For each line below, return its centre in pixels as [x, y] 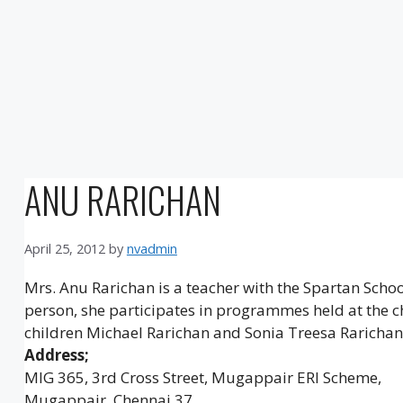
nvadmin [152, 249]
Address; [56, 355]
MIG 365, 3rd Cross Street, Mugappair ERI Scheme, [202, 377]
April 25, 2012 [64, 249]
